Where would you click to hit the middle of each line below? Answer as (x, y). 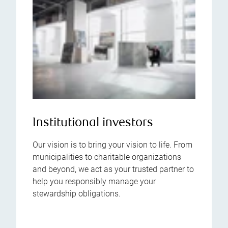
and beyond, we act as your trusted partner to (113, 169)
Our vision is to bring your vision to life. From (112, 145)
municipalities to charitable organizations (107, 157)
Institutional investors (93, 123)
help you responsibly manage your (94, 181)
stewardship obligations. (77, 193)
